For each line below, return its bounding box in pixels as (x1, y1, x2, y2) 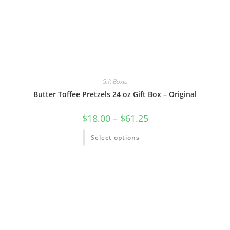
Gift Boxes (102, 76, 128, 86)
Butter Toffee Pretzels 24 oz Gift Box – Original (33, 89, 197, 99)
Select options (90, 132, 140, 142)
